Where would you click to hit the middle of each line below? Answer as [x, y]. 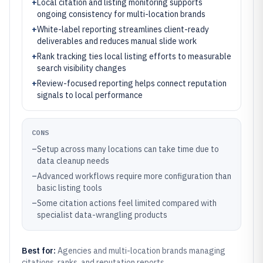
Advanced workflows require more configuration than [134, 176]
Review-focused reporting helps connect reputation [132, 83]
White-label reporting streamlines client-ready [123, 29]
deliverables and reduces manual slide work [117, 41]
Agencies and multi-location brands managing [141, 251]
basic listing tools [70, 188]
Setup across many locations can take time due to [128, 149]
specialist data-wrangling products [102, 215]
